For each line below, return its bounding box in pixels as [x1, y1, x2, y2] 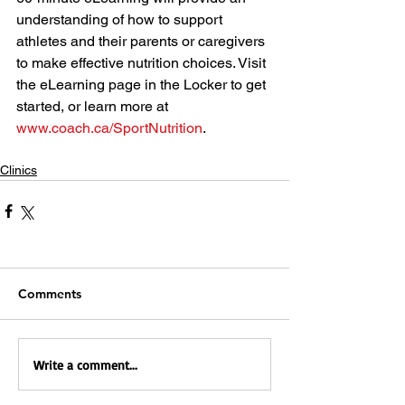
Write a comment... [33, 356, 137, 372]
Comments [18, 286, 81, 303]
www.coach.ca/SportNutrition [16, 119, 202, 137]
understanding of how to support [16, 11, 226, 29]
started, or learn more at [16, 98, 172, 116]
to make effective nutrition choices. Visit [16, 54, 269, 72]
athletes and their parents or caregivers [16, 33, 268, 51]
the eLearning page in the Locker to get [16, 76, 269, 94]
